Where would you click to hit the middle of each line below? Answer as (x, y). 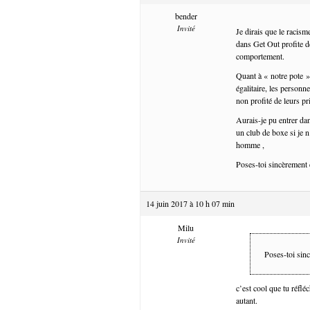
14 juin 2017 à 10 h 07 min (190, 203)
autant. (247, 300)
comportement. (260, 56)
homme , (250, 144)
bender (186, 16)
